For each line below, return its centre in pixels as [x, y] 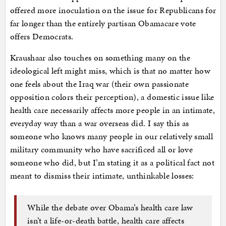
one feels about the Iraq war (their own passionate [99, 84]
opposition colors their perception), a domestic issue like [112, 97]
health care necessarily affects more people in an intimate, [112, 110]
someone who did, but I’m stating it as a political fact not [112, 163]
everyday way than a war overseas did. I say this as [99, 123]
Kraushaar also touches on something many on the [100, 58]
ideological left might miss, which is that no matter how [110, 71]
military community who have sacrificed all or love [101, 150]
